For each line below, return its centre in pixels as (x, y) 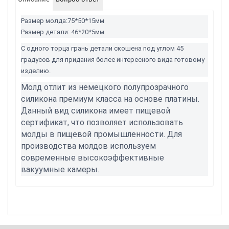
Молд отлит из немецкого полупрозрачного (105, 87)
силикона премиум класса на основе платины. (110, 99)
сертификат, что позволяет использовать (102, 122)
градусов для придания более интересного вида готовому (113, 60)
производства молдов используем (88, 146)
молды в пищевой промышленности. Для (101, 134)
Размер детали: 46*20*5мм (63, 32)
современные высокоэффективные (93, 158)
